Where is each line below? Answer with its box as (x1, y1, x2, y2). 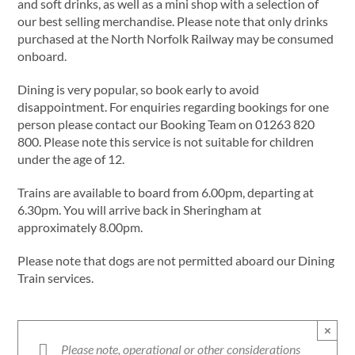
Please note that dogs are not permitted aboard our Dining (17, 253, 335, 269)
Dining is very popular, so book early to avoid (17, 82, 260, 97)
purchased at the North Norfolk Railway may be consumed (17, 31, 334, 47)
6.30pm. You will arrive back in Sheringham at (17, 202, 262, 218)
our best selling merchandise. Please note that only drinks (17, 13, 329, 29)
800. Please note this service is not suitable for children (17, 134, 315, 150)
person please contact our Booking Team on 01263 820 (17, 116, 315, 132)
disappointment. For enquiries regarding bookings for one (17, 99, 330, 115)
